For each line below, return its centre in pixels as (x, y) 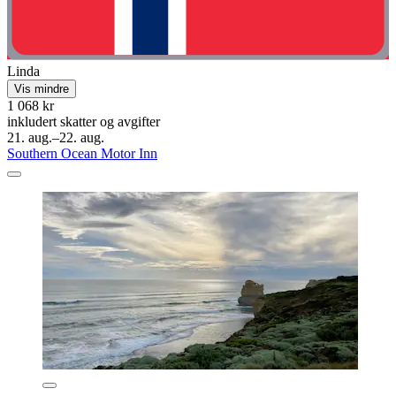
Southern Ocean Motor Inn (82, 153)
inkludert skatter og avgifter (84, 121)
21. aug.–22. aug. (56, 137)
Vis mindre (42, 88)
